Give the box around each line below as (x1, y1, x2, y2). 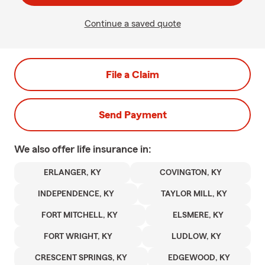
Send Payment (98, 109, 167, 120)
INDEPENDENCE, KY (37, 190, 114, 198)
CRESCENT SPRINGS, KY (34, 254, 127, 262)
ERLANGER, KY (43, 169, 101, 177)
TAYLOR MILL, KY (161, 190, 228, 198)
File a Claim (106, 69, 159, 80)
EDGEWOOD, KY (168, 254, 231, 262)
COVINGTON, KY (159, 169, 222, 177)
